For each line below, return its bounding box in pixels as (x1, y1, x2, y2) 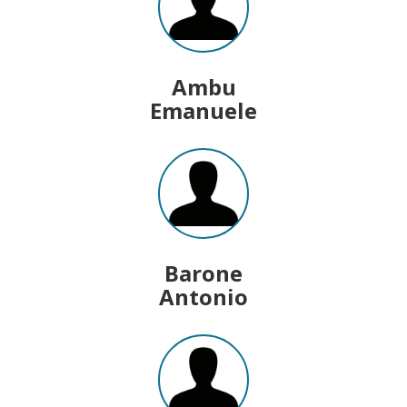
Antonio (159, 281, 248, 312)
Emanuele (150, 94, 257, 125)
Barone (164, 257, 243, 288)
